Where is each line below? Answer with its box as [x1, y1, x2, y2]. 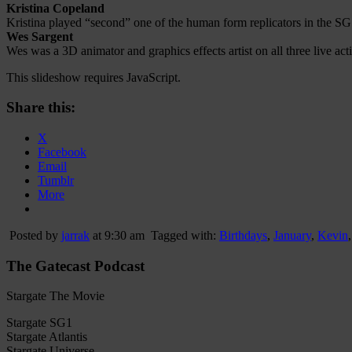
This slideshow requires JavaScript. [6, 70, 181, 84]
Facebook [38, 145, 86, 159]
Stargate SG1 [6, 316, 72, 330]
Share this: [6, 99, 75, 116]
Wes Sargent [6, 29, 73, 43]
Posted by [9, 229, 61, 243]
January [273, 229, 311, 243]
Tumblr [38, 174, 74, 188]
